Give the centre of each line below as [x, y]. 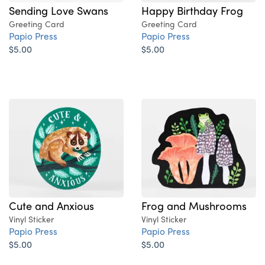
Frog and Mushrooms [194, 206]
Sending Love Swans [59, 10]
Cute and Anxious [51, 206]
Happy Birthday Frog [192, 10]
